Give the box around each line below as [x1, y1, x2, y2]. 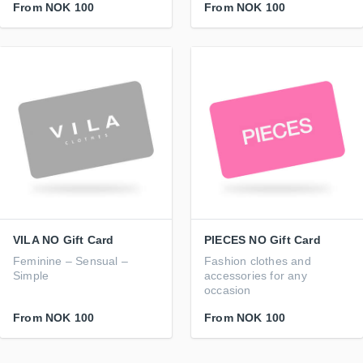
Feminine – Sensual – [13, 254, 128, 267]
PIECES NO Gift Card [204, 233, 321, 246]
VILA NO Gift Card [13, 233, 114, 246]
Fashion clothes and [204, 254, 311, 267]
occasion [204, 284, 251, 297]
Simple [13, 269, 49, 282]
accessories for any [204, 269, 307, 282]
